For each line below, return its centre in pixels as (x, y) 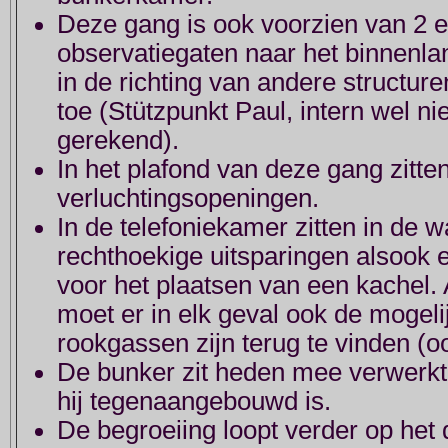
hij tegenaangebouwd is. (194, 401)
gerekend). (118, 140)
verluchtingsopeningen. (188, 198)
